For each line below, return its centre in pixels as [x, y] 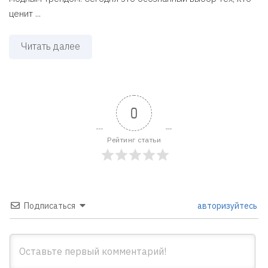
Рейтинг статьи [134, 139]
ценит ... [25, 13]
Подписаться [50, 205]
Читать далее [51, 46]
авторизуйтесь [226, 205]
